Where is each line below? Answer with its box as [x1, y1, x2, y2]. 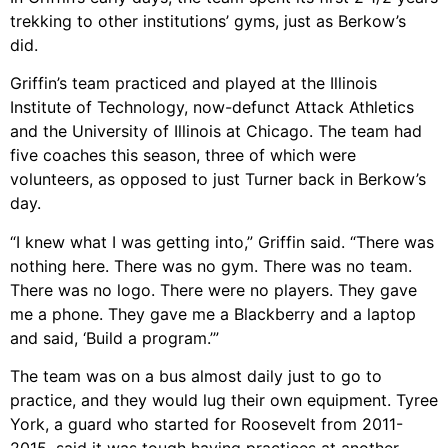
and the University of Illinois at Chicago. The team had [10, 121, 422, 142]
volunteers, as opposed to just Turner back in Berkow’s [10, 169, 426, 190]
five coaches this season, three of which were [10, 145, 356, 166]
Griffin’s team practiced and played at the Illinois [10, 73, 377, 94]
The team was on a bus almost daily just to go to [10, 365, 382, 386]
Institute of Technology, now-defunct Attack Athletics [10, 97, 414, 118]
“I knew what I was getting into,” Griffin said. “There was [10, 231, 434, 252]
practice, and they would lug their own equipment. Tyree [10, 389, 438, 410]
